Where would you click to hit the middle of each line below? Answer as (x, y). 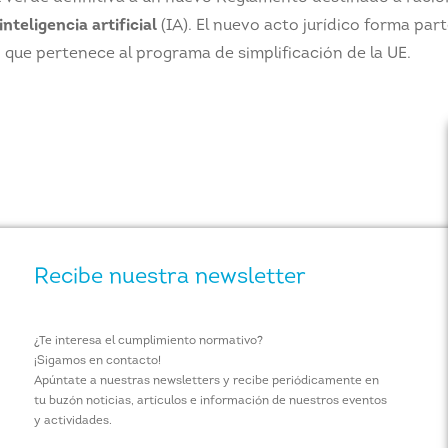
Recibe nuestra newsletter (169, 277)
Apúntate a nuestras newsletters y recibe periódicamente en (206, 380)
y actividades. (72, 420)
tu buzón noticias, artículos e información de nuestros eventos (210, 400)
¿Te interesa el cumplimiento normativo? (148, 340)
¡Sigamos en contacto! (97, 360)
